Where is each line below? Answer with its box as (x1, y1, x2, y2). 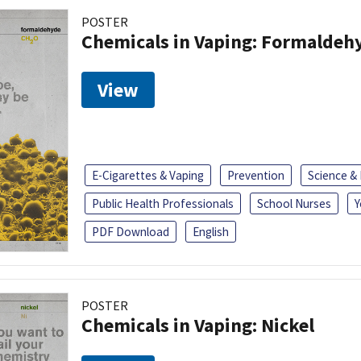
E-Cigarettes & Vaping (92, 167, 204, 183)
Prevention (227, 167, 284, 183)
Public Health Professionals (92, 195, 234, 211)
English (193, 223, 229, 239)
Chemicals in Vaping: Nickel (81, 312, 314, 338)
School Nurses (257, 195, 331, 211)
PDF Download (92, 223, 169, 239)
